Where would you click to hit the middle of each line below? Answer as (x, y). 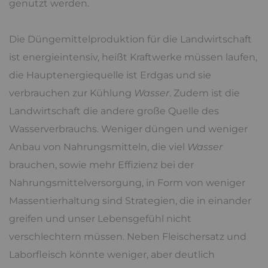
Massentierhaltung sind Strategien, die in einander (130, 201)
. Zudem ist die (205, 93)
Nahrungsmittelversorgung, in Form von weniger (127, 183)
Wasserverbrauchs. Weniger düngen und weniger (128, 129)
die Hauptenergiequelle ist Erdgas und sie (110, 75)
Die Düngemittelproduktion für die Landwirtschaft (130, 39)
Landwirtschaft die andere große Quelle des (114, 111)
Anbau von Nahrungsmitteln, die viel (98, 147)
